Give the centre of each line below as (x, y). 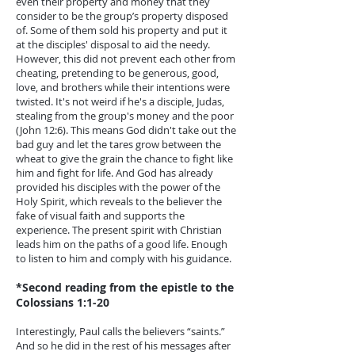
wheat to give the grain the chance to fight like (124, 158)
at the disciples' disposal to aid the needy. (113, 44)
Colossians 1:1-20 (63, 302)
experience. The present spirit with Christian (119, 230)
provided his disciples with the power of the (118, 187)
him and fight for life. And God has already (115, 173)
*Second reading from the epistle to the (125, 287)
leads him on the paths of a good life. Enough (122, 244)
